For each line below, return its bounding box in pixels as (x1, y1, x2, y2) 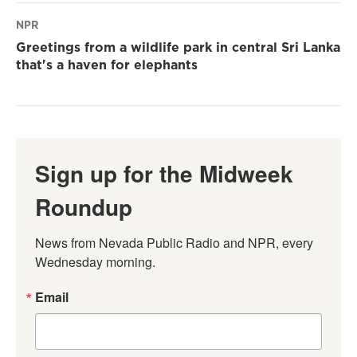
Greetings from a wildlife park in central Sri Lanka (16, 38, 340, 57)
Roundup (35, 190, 132, 224)
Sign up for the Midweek (35, 157, 293, 190)
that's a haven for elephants (16, 56, 198, 74)
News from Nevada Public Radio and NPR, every (35, 233, 313, 253)
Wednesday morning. (35, 253, 155, 272)
